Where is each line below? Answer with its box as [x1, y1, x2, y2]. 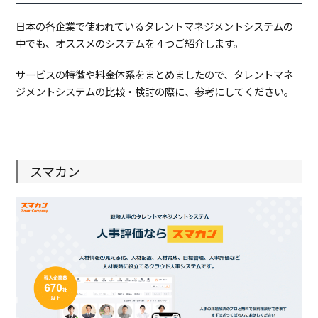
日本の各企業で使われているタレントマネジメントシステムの [16, 18, 294, 34]
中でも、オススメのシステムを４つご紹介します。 [16, 35, 244, 51]
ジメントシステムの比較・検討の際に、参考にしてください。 [16, 84, 295, 99]
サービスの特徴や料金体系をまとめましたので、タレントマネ [16, 67, 294, 82]
